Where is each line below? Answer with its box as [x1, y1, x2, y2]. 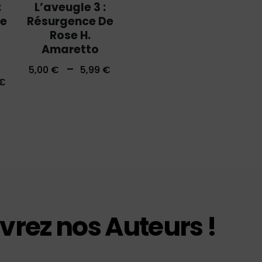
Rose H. [49, 27, 91, 43]
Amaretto [41, 41, 99, 57]
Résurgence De [26, 13, 113, 29]
